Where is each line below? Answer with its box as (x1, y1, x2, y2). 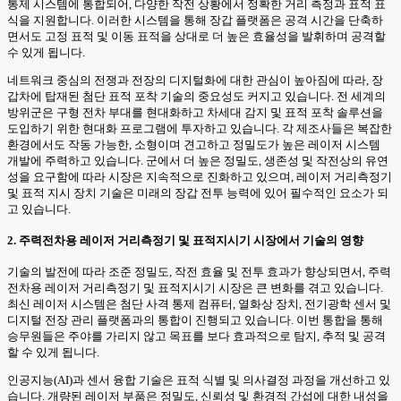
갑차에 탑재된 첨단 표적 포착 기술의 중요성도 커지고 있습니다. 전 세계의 (7, 89, 386, 103)
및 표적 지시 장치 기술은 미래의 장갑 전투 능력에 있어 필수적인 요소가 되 (7, 185, 388, 200)
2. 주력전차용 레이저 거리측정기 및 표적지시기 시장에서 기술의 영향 (7, 233, 363, 247)
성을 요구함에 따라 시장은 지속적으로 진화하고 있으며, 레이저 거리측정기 (7, 169, 392, 183)
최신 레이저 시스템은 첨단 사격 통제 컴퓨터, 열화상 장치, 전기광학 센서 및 (7, 297, 391, 311)
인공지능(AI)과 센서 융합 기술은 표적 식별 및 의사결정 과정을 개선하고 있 (7, 373, 390, 388)
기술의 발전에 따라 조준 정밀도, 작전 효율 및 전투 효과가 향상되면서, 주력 (7, 265, 391, 279)
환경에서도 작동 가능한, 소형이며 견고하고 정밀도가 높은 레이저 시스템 (7, 137, 380, 151)
